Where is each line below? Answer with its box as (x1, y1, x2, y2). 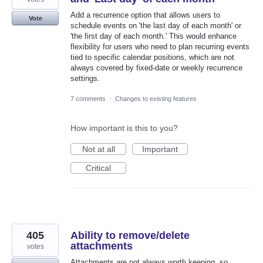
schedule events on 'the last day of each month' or (70, 21, 241, 30)
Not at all (82, 144, 115, 154)
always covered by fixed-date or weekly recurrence (70, 63, 242, 72)
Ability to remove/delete (70, 230, 190, 242)
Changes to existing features (115, 95, 197, 103)
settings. (70, 73, 100, 83)
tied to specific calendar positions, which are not (70, 52, 234, 62)
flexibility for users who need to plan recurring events (70, 42, 249, 51)
